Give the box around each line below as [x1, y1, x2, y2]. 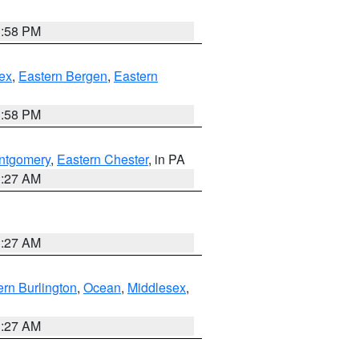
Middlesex [127, 278, 186, 296]
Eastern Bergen [18, 67, 107, 85]
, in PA [148, 150, 185, 168]
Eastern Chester [57, 150, 148, 168]
